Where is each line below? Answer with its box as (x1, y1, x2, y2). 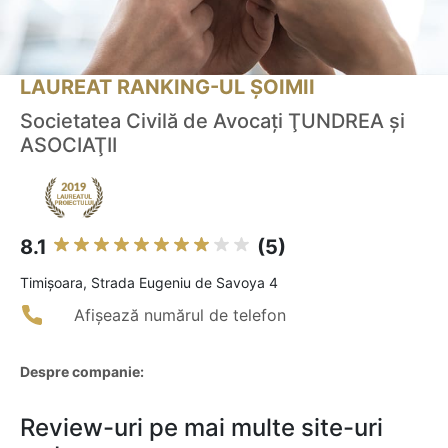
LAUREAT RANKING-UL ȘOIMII (20, 75, 315, 100)
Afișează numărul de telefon (74, 305, 286, 326)
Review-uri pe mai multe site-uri (20, 413, 383, 443)
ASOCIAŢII (20, 133, 117, 158)
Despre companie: (20, 363, 144, 381)
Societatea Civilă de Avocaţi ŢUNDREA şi (20, 109, 405, 134)
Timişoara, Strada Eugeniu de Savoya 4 (20, 274, 278, 292)
